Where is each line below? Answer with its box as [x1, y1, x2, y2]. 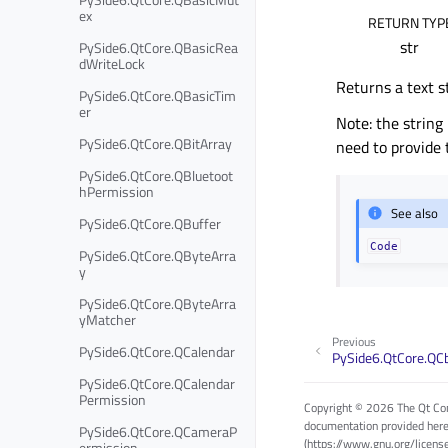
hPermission [79, 180, 154, 202]
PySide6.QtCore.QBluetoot [79, 164, 233, 186]
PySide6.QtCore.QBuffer [79, 212, 221, 234]
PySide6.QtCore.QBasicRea [79, 36, 238, 58]
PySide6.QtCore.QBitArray [79, 132, 232, 154]
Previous [332, 331, 376, 351]
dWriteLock [79, 52, 145, 74]
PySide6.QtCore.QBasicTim [79, 84, 236, 106]
